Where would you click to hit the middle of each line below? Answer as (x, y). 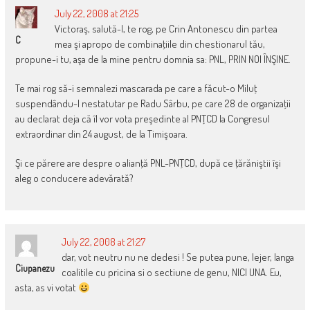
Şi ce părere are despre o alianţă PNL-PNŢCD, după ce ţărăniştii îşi (148, 163)
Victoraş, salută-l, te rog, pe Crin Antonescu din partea (166, 29)
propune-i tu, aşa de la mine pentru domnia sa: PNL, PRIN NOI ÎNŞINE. (153, 60)
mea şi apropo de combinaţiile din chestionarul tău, (159, 44)
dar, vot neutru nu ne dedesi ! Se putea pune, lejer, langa (177, 257)
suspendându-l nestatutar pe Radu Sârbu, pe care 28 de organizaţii (153, 104)
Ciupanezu (35, 268)
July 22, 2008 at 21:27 (103, 242)
